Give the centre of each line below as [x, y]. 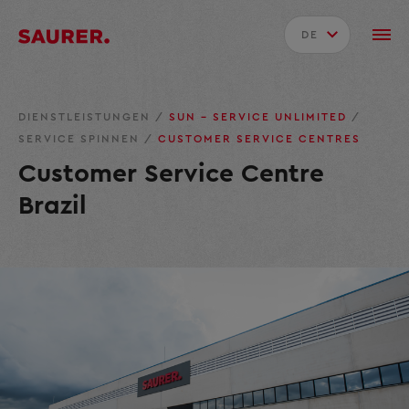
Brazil [52, 206]
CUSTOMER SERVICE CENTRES [259, 139]
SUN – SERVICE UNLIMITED [260, 117]
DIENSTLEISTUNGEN [87, 117]
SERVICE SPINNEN [81, 139]
